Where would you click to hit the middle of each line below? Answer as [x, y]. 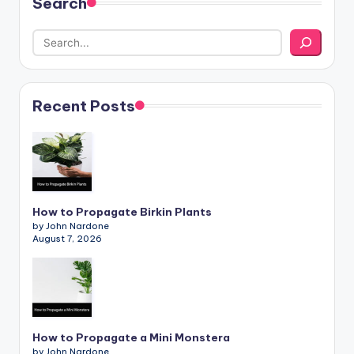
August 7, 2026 [67, 238]
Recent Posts [84, 105]
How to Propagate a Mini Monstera [131, 337]
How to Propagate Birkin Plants [122, 211]
